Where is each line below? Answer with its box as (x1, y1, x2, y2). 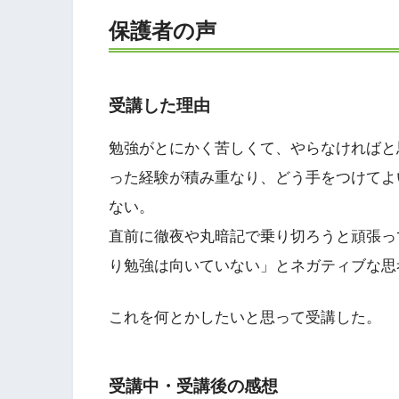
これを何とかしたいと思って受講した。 (109, 309, 381, 327)
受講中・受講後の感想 (109, 376, 278, 395)
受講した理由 (109, 96, 210, 116)
